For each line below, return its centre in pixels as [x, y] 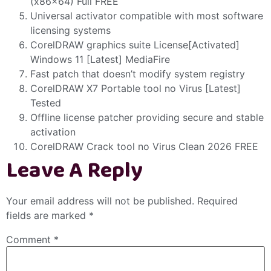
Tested [46, 103]
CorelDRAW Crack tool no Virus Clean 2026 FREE [144, 147]
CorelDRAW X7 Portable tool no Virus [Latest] [135, 89]
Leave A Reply [74, 171]
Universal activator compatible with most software [147, 16]
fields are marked [47, 216]
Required [217, 201]
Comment [30, 240]
